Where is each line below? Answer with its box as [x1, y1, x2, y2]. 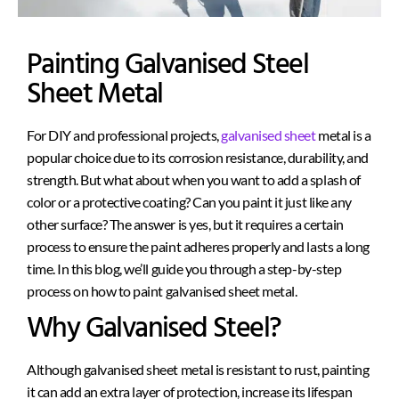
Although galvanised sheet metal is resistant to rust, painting [27, 361, 370, 379]
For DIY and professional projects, [27, 126, 222, 144]
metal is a [315, 126, 371, 144]
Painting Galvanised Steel [27, 43, 308, 89]
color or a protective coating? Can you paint [27, 193, 275, 211]
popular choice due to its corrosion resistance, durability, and [27, 149, 369, 167]
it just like [274, 193, 329, 211]
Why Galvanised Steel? [27, 306, 281, 353]
